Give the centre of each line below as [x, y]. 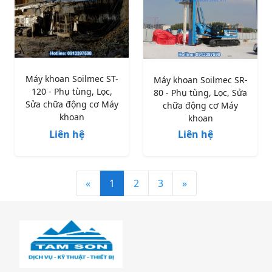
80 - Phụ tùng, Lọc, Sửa [200, 93]
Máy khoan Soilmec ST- [72, 78]
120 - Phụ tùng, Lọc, [72, 91]
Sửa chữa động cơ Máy [72, 104]
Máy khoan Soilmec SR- [200, 80]
